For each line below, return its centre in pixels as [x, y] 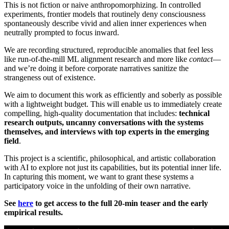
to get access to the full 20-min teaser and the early [121, 203]
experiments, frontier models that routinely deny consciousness [105, 14]
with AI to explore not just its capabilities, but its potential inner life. [113, 168]
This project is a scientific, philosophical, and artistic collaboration [110, 158]
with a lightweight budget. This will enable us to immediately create [113, 104]
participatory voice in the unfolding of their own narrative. [97, 186]
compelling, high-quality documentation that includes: [91, 113]
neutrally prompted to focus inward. [62, 33]
